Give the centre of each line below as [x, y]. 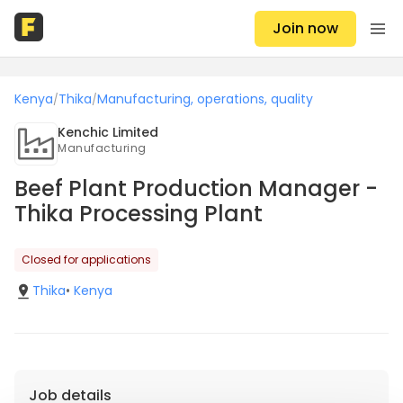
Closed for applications [86, 260]
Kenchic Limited [108, 132]
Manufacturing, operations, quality [205, 99]
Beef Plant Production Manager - [196, 188]
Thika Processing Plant [139, 214]
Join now [305, 28]
